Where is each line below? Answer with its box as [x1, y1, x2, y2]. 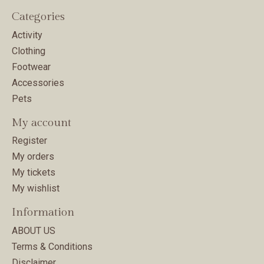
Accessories [12, 77, 64, 88]
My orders [12, 151, 54, 163]
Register [12, 135, 47, 147]
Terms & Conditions [12, 240, 93, 252]
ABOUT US [12, 225, 55, 236]
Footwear [12, 61, 51, 72]
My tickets [12, 167, 55, 179]
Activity [12, 29, 42, 41]
